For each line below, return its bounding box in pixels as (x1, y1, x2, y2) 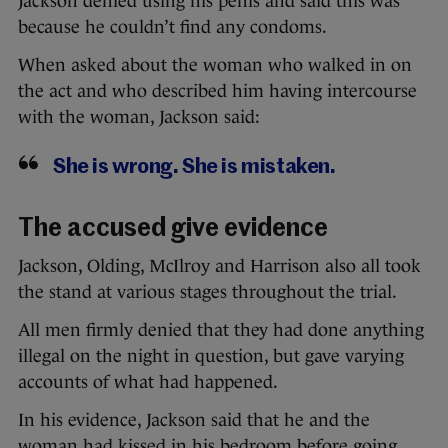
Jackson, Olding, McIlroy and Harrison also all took (18, 256, 421, 277)
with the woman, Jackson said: (18, 107, 260, 128)
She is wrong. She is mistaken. (53, 157, 336, 179)
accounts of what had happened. (18, 372, 278, 393)
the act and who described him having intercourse (18, 81, 417, 102)
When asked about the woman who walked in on (18, 55, 412, 76)
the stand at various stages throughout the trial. (18, 282, 397, 303)
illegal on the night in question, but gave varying (18, 346, 404, 367)
